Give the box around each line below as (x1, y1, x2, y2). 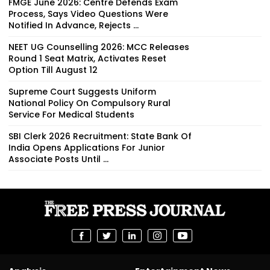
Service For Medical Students (8, 108, 134, 121)
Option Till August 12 (8, 63, 98, 76)
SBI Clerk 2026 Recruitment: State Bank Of (8, 130, 192, 142)
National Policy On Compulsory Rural (8, 96, 171, 109)
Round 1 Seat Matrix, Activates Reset (8, 52, 166, 64)
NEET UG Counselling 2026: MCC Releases (8, 40, 189, 53)
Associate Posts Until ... (8, 152, 108, 165)
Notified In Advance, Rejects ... (8, 19, 139, 31)
